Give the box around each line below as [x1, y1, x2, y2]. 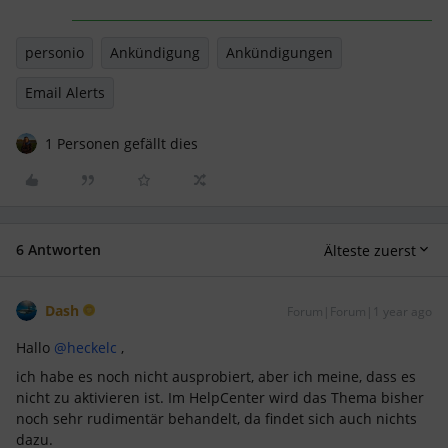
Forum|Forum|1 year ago [287, 303, 432, 320]
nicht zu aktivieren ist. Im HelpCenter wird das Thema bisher [16, 388, 424, 407]
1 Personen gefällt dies [45, 134, 198, 153]
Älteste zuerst [324, 240, 416, 260]
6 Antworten [16, 240, 101, 259]
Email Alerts [25, 83, 105, 102]
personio [25, 43, 84, 62]
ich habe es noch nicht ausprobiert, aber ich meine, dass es [16, 367, 416, 386]
